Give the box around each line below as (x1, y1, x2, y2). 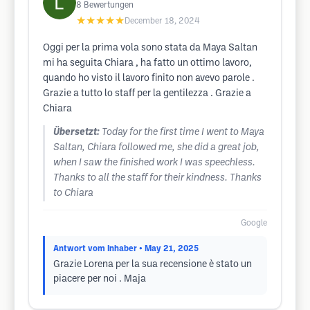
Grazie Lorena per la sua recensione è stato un (53, 260, 252, 269)
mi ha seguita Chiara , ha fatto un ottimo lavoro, (43, 59, 252, 68)
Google (241, 219, 267, 227)
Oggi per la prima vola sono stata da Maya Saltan (43, 44, 257, 53)
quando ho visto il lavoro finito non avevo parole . (43, 74, 255, 83)
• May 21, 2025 (139, 245, 199, 253)
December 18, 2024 (125, 17, 200, 25)
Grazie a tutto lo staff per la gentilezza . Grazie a (43, 89, 251, 98)
